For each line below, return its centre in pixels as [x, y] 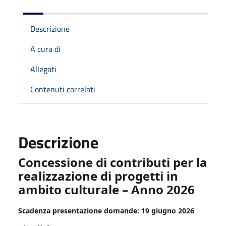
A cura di [45, 49]
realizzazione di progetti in [98, 176]
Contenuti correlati [63, 89]
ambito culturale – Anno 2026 [106, 189]
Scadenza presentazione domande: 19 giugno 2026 [106, 210]
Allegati [43, 69]
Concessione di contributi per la [113, 162]
